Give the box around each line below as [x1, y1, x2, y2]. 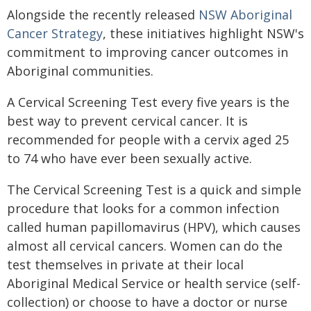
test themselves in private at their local [7, 256, 244, 273]
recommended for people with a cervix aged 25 [7, 131, 289, 148]
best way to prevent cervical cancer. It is [7, 112, 248, 129]
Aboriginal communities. [7, 62, 153, 79]
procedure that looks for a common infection [7, 200, 279, 217]
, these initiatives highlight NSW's [103, 25, 304, 42]
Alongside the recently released [7, 6, 199, 23]
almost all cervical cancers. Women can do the [7, 237, 283, 254]
